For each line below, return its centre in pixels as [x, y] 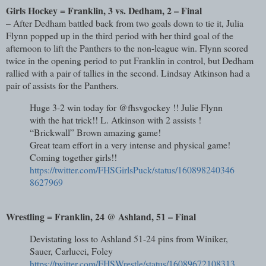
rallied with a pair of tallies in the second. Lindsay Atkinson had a [128, 73]
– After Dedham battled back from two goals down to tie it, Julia [125, 23]
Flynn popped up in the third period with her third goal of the [120, 36]
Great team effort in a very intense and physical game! [130, 145]
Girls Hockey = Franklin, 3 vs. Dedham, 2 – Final [105, 11]
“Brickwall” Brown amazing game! [95, 132]
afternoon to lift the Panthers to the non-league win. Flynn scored [127, 48]
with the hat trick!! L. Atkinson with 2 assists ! [115, 120]
